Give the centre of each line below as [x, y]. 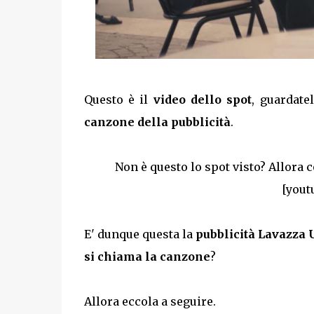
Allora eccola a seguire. [150, 302]
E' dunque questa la [139, 234]
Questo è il [118, 100]
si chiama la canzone [147, 257]
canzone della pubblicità [157, 122]
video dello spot [203, 100]
